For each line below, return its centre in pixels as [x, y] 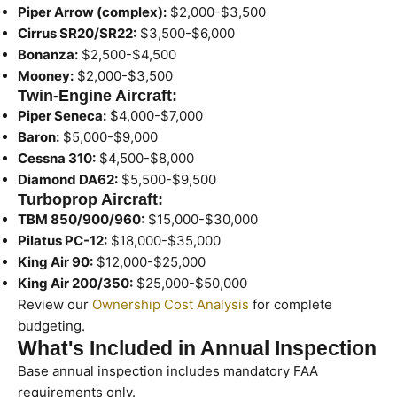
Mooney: [46, 76]
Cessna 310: [57, 158]
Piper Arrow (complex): [92, 12]
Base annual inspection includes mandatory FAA [168, 371]
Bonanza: [48, 54]
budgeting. [51, 326]
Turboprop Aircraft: [90, 199]
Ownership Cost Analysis [171, 304]
